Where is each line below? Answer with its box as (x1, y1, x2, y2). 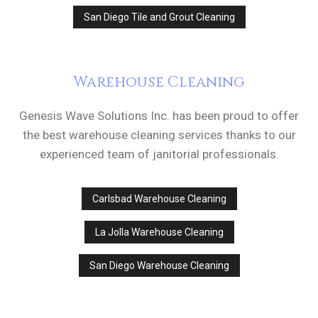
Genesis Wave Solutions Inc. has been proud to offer (19, 109, 299, 124)
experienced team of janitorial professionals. (39, 147, 279, 162)
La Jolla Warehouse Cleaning (94, 226, 224, 238)
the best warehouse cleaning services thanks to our (22, 128, 296, 143)
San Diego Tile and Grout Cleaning (83, 11, 235, 23)
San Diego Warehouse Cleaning (89, 260, 229, 272)
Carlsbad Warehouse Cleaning (92, 193, 226, 205)
